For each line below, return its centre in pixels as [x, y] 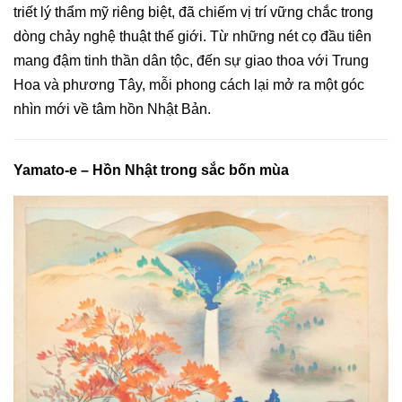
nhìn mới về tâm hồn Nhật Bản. [112, 109]
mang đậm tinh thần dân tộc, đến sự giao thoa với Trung [191, 61]
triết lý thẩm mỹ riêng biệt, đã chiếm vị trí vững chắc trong [193, 12]
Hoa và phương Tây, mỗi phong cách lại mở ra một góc [189, 85]
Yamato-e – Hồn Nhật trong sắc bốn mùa [151, 170]
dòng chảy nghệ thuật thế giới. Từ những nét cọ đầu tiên [192, 36]
